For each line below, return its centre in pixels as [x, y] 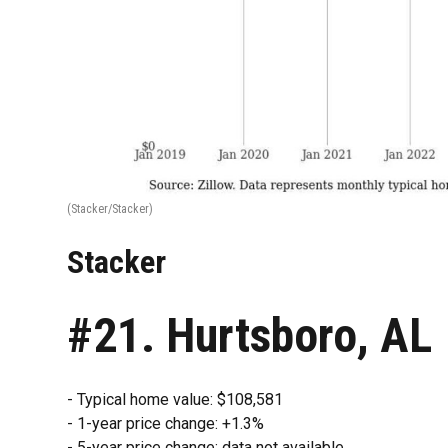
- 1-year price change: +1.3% [166, 423]
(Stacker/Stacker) [110, 208]
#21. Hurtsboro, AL [250, 335]
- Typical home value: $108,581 [175, 399]
